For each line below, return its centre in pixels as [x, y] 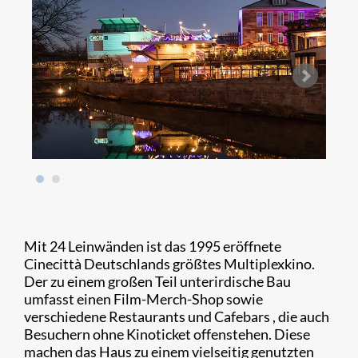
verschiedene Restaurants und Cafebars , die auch [177, 317]
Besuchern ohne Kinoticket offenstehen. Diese [167, 334]
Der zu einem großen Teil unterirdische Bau [157, 282]
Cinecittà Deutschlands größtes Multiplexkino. [169, 264]
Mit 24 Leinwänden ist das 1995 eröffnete [153, 247]
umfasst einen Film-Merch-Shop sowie [143, 299]
